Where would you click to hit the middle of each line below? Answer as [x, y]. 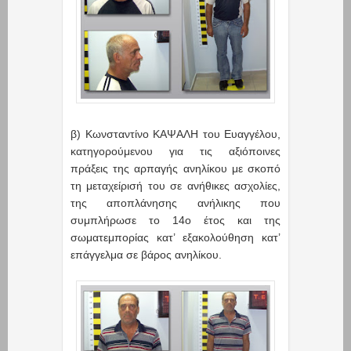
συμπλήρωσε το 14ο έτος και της [175, 221]
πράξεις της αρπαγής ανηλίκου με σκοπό [175, 169]
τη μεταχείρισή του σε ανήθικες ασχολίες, [175, 186]
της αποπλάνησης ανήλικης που [175, 203]
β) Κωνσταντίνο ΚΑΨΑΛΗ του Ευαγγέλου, [175, 134]
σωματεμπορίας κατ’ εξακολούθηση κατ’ [175, 238]
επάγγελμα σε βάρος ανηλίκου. [146, 255]
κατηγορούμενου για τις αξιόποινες [175, 152]
